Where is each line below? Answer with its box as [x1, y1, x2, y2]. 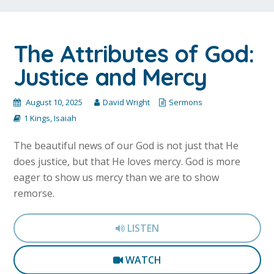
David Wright [103, 96, 150, 108]
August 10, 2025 [24, 96, 83, 108]
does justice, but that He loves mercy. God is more [13, 154, 241, 168]
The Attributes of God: [13, 39, 254, 68]
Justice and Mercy [13, 62, 207, 92]
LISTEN [125, 221, 159, 235]
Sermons [169, 96, 203, 108]
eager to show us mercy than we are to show [13, 170, 220, 184]
